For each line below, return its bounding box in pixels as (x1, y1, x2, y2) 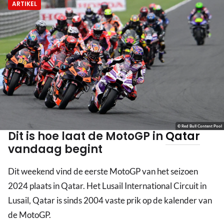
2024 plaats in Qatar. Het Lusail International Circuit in (8, 180, 206, 191)
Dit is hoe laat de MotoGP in (8, 128, 165, 144)
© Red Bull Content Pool (177, 123, 222, 129)
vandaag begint (8, 141, 102, 157)
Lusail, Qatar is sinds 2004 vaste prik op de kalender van (8, 195, 212, 206)
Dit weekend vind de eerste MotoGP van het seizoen (8, 166, 198, 177)
